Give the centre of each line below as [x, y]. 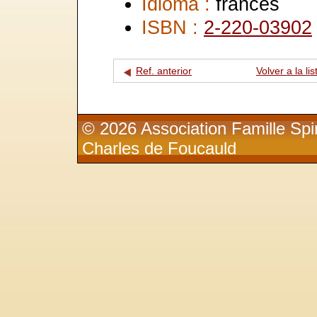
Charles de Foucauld [160, 148]
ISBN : [173, 27]
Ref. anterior [164, 71]
